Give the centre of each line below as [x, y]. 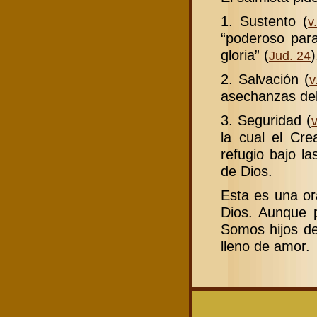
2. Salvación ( [265, 79]
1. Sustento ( [265, 21]
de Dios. [247, 171]
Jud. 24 [290, 56]
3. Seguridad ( [266, 120]
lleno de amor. [265, 246]
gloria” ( [245, 55]
